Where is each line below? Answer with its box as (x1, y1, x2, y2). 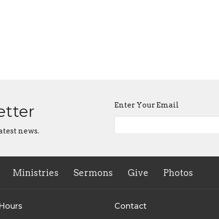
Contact (114, 201, 147, 211)
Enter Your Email (114, 101, 179, 110)
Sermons (73, 167, 113, 178)
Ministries (13, 167, 59, 178)
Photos (163, 167, 193, 178)
